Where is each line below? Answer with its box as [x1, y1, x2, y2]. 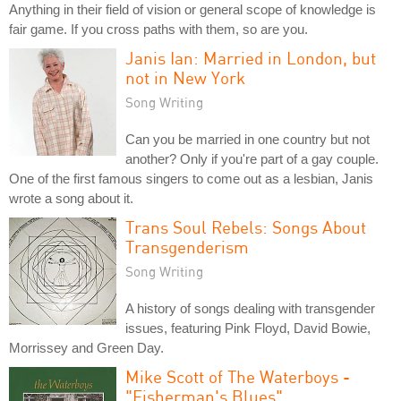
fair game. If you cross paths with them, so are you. [9, 21, 308, 37]
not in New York [125, 66, 245, 88]
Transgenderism [125, 235, 249, 257]
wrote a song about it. [9, 190, 133, 206]
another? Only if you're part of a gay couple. [125, 150, 379, 166]
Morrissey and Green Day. [9, 339, 164, 355]
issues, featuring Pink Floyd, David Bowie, [125, 320, 371, 336]
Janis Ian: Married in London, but [125, 47, 376, 68]
